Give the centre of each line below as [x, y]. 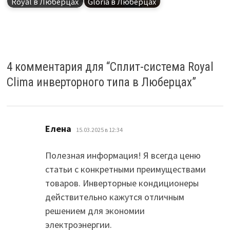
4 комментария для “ [58, 67]
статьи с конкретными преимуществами [125, 169]
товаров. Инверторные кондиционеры [122, 183]
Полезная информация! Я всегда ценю [123, 155]
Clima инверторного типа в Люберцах [99, 82]
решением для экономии [95, 210]
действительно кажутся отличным [114, 197]
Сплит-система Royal [161, 67]
